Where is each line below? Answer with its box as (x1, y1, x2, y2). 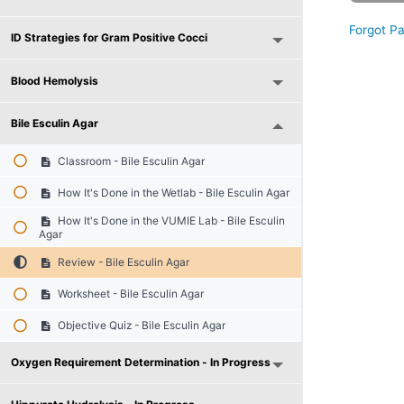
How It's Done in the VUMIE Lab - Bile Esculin (55, 214, 286, 227)
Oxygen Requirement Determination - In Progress (10, 354, 271, 369)
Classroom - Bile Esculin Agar (55, 153, 206, 168)
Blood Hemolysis (10, 73, 98, 87)
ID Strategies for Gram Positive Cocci (10, 30, 207, 44)
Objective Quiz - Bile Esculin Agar (55, 318, 226, 333)
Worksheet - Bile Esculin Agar (55, 287, 205, 301)
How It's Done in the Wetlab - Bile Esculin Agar (55, 185, 290, 199)
